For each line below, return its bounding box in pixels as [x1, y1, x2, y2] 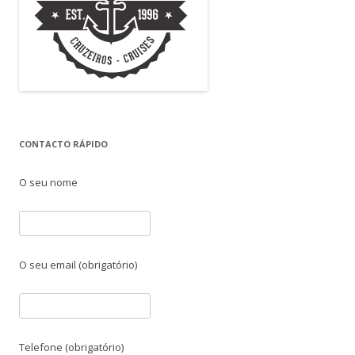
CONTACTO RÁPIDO [19, 138, 108, 151]
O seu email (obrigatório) [19, 258, 137, 273]
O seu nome [19, 175, 78, 190]
